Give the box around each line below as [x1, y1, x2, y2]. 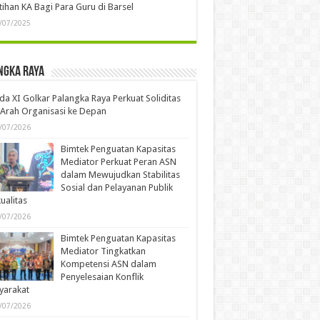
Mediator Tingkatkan [60, 245, 146, 256]
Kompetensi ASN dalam [60, 258, 156, 269]
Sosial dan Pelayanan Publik [60, 181, 173, 193]
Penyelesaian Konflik [60, 271, 144, 282]
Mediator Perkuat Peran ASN [60, 156, 176, 167]
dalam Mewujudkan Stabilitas [60, 169, 180, 180]
